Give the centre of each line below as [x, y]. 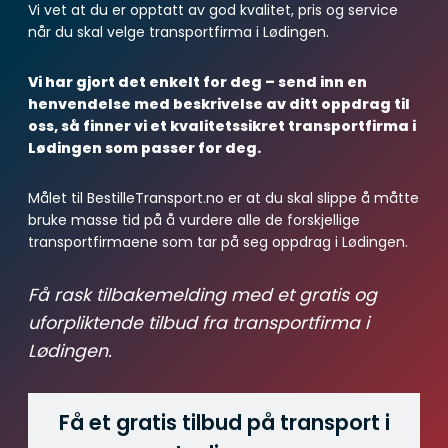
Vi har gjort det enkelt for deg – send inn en [197, 82]
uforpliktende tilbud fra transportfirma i [198, 323]
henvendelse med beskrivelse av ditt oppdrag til [219, 104]
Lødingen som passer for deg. [144, 148]
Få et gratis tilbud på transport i [224, 423]
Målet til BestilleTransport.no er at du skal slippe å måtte [223, 198]
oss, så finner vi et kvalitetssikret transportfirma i [222, 126]
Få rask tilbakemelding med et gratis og [202, 295]
